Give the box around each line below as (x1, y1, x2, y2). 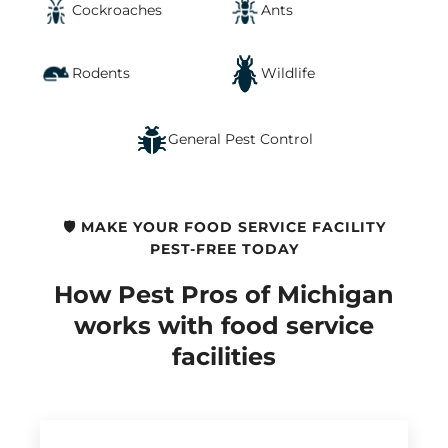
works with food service (74, 311, 374, 341)
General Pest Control (167, 130, 313, 149)
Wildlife (261, 64, 315, 83)
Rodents (72, 64, 130, 83)
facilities (172, 342, 276, 372)
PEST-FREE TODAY (149, 239, 299, 258)
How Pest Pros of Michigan (54, 280, 394, 310)
